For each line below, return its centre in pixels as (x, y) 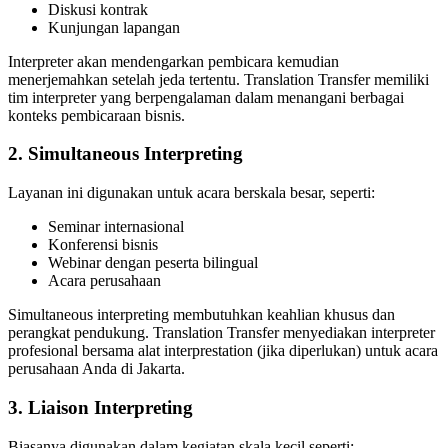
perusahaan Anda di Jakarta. (96, 369)
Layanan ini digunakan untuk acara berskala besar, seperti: (191, 193)
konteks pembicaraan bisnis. (96, 115)
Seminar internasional (116, 227)
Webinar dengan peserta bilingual (153, 263)
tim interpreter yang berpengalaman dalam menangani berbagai (206, 97)
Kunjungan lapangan (114, 27)
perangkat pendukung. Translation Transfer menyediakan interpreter (221, 333)
